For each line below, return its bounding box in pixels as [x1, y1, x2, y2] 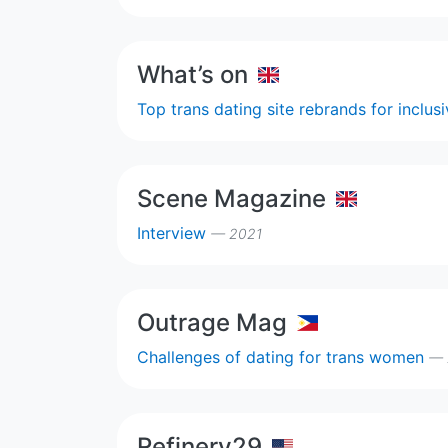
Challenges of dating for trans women [137, 346, 429, 367]
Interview [137, 222, 211, 243]
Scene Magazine [137, 183, 326, 213]
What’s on [137, 59, 248, 89]
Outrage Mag [137, 307, 287, 337]
